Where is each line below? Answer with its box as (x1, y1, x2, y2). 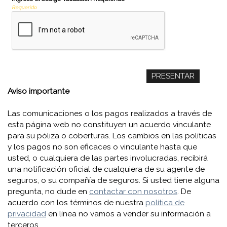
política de (145, 198, 184, 207)
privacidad (8, 209, 46, 218)
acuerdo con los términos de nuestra (8, 198, 145, 207)
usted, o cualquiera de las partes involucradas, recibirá (8, 153, 208, 163)
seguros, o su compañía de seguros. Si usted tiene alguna (8, 175, 219, 185)
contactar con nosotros (89, 186, 177, 196)
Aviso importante (8, 86, 69, 96)
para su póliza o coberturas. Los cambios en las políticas (8, 131, 216, 140)
